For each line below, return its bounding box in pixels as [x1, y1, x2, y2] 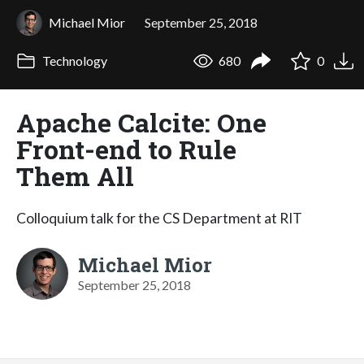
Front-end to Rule [16, 131, 236, 167]
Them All [16, 158, 134, 193]
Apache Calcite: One [16, 104, 266, 140]
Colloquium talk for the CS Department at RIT [16, 209, 302, 227]
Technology [39, 53, 107, 69]
